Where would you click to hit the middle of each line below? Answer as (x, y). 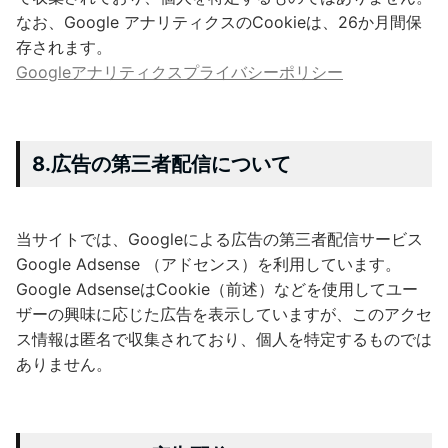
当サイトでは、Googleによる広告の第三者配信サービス (219, 238)
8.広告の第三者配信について (161, 163)
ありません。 (64, 363)
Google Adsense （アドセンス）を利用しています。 (208, 263)
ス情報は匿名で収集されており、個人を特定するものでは (224, 338)
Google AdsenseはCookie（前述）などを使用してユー (217, 288)
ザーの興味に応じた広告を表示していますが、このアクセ (224, 313)
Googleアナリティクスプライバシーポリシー (179, 71)
